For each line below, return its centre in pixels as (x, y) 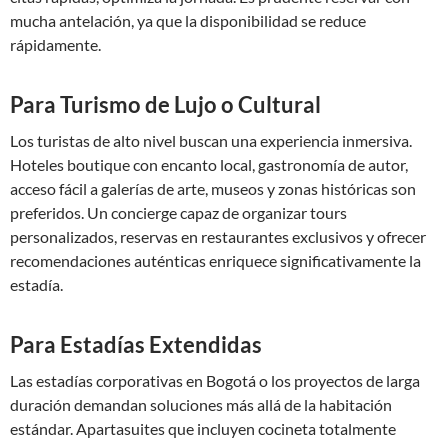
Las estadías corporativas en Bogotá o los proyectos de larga (215, 380)
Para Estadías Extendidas (136, 344)
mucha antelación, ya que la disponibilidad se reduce (188, 20)
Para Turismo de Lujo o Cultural (165, 104)
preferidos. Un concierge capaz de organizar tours (178, 212)
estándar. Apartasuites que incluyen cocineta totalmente (203, 428)
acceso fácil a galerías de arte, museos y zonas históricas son (213, 188)
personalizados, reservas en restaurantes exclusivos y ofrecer (218, 236)
